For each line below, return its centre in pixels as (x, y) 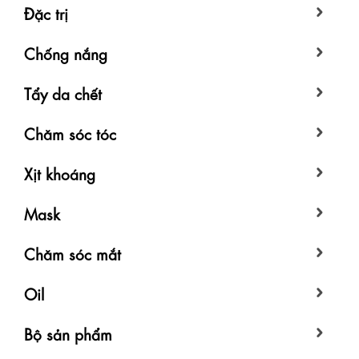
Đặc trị (46, 13)
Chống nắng (66, 53)
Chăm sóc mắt (73, 253)
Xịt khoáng (60, 173)
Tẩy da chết (63, 93)
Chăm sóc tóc (70, 133)
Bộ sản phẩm (68, 333)
